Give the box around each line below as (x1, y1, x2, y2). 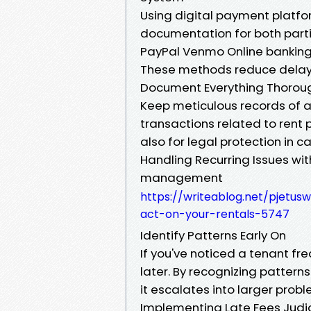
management (140, 169, 223, 186)
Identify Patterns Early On (140, 226, 286, 244)
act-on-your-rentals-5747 (140, 205, 289, 222)
